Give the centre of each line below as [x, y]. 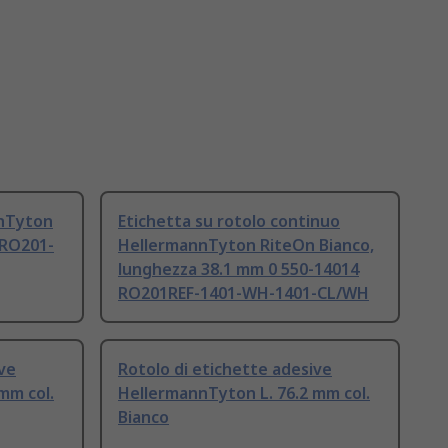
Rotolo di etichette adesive [225, 369]
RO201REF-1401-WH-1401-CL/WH [243, 293]
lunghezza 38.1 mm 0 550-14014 [238, 269]
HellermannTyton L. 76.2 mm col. [244, 393]
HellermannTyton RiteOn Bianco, [246, 245]
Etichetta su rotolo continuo [229, 221]
